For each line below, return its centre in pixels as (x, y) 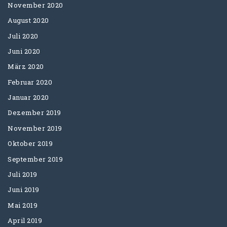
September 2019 (35, 159)
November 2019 (35, 128)
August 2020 (28, 21)
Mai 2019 (23, 205)
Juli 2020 (23, 36)
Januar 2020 (28, 98)
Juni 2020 (24, 51)
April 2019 (25, 220)
